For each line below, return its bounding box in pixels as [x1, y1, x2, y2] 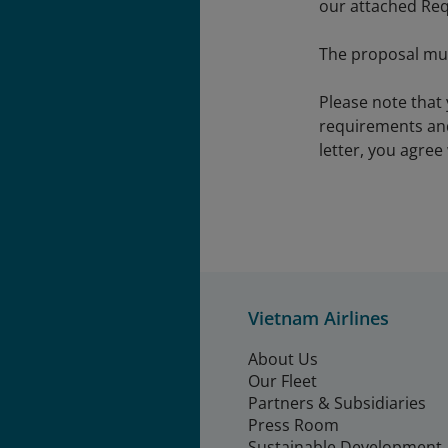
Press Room [248, 414, 339, 436]
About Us [248, 348, 318, 370]
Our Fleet [248, 370, 317, 392]
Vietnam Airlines [248, 306, 389, 330]
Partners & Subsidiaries [248, 392, 426, 414]
